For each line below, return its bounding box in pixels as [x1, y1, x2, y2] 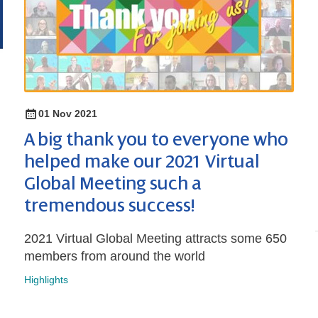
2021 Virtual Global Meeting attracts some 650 [24, 231, 287, 246]
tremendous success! [24, 196, 194, 216]
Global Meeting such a [24, 174, 202, 194]
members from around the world [24, 249, 205, 264]
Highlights [24, 274, 68, 286]
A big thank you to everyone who [24, 130, 288, 150]
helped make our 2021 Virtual [24, 152, 260, 172]
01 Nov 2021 [38, 108, 97, 120]
